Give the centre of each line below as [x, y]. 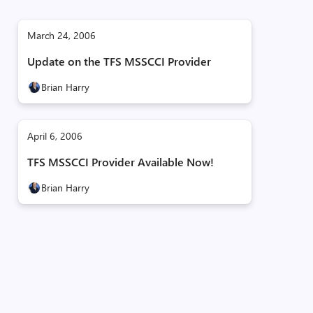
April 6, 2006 [54, 136]
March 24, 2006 [61, 35]
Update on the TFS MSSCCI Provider [119, 61]
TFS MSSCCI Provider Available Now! [120, 162]
